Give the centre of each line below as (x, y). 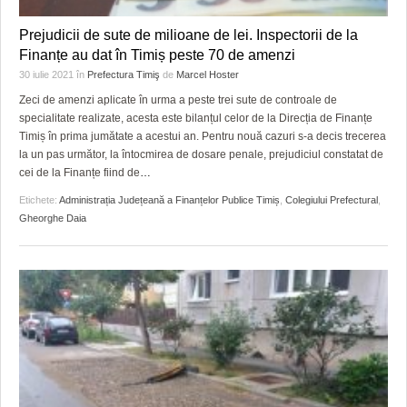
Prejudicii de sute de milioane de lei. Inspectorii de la (189, 35)
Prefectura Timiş (124, 74)
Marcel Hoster (208, 74)
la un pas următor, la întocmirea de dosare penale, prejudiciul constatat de (201, 154)
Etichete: (39, 200)
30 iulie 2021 (48, 74)
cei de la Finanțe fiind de (79, 173)
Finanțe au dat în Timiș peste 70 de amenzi (157, 55)
